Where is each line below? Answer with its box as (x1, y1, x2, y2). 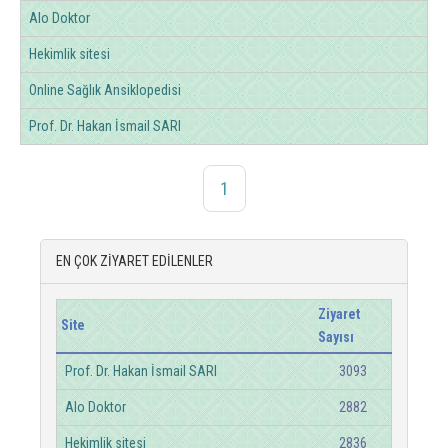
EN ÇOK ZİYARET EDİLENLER (56, 253, 213, 269)
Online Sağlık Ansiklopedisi (29, 82, 181, 98)
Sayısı (318, 329, 354, 345)
